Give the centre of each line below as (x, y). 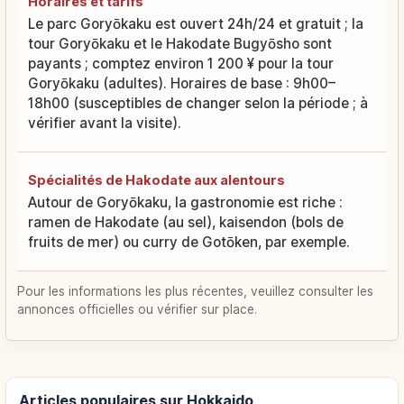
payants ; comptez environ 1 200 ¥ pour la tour (181, 64)
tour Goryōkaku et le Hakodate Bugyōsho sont (180, 44)
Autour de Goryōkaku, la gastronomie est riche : (185, 203)
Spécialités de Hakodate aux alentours (156, 180)
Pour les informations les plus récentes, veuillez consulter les (195, 292)
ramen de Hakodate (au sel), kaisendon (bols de (186, 223)
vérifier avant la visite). (105, 124)
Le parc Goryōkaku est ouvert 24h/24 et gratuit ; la (196, 24)
